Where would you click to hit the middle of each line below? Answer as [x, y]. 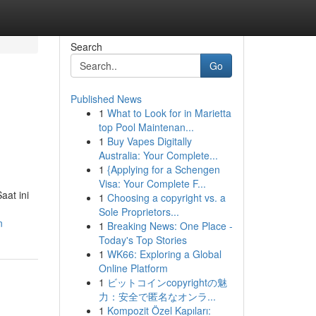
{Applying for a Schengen [163, 169]
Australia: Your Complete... [158, 155]
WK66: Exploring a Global [164, 254]
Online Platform [133, 268]
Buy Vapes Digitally [149, 141]
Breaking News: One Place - [170, 226]
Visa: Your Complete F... [152, 183]
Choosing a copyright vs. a [166, 197]
